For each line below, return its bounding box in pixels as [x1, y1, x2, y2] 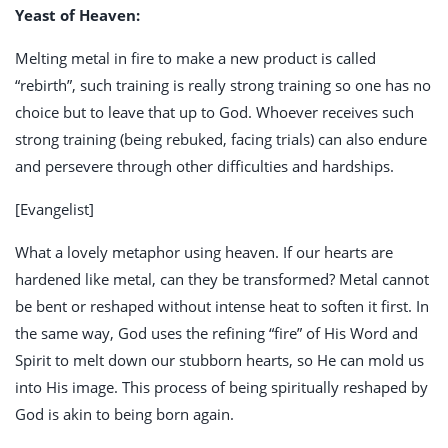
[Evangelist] [15, 199, 94, 220]
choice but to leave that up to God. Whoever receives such [15, 102, 414, 123]
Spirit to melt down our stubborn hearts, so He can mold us [15, 350, 424, 371]
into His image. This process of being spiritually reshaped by [15, 377, 428, 398]
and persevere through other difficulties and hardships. [15, 156, 394, 177]
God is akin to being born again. [15, 404, 234, 425]
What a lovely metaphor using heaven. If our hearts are [15, 242, 393, 263]
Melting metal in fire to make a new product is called [15, 48, 376, 69]
